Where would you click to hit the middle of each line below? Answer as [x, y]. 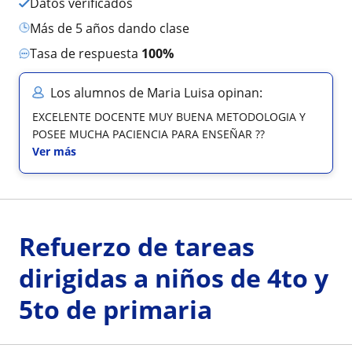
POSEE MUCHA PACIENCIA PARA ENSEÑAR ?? [148, 134]
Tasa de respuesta [89, 53]
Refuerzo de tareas [137, 246]
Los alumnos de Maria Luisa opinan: [156, 93]
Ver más [54, 151]
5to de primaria [115, 309]
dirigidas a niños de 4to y [174, 278]
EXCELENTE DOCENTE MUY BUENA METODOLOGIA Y [169, 117]
